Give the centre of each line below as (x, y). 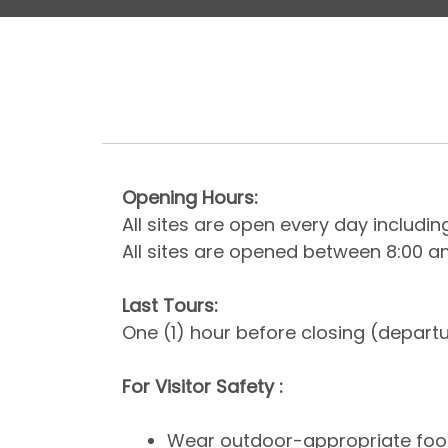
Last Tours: (170, 306)
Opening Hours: (190, 198)
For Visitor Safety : (202, 387)
